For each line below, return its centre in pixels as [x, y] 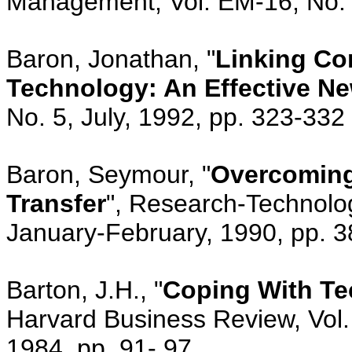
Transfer [56, 203]
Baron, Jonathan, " [111, 59]
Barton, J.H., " [84, 290]
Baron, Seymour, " [108, 174]
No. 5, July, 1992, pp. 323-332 [176, 117]
